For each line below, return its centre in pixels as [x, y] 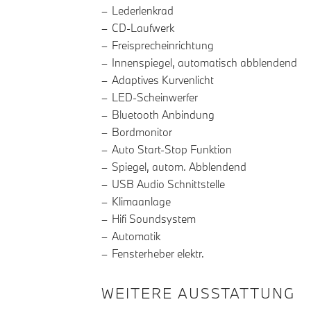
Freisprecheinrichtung [163, 45]
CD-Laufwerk [143, 28]
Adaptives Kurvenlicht [163, 80]
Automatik [136, 236]
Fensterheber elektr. [158, 254]
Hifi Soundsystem [154, 219]
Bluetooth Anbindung [163, 115]
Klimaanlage [141, 202]
